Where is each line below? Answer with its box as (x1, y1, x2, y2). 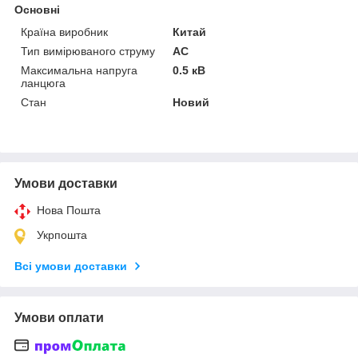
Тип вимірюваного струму (21, 44, 155, 58)
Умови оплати (14, 310, 104, 324)
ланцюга (21, 76, 66, 89)
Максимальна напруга (21, 63, 137, 77)
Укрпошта (37, 228, 87, 241)
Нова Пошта (37, 203, 101, 217)
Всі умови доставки (14, 259, 127, 272)
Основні (14, 2, 60, 16)
